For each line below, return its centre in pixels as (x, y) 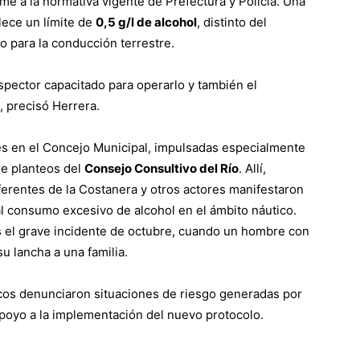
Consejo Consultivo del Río (162, 168)
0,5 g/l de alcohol (146, 22)
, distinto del (232, 22)
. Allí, (252, 168)
